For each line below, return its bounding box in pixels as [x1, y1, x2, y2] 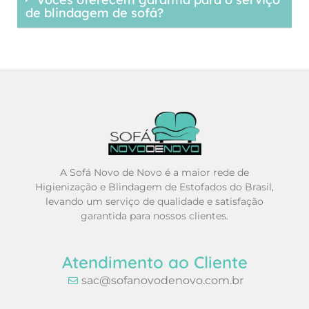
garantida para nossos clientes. [81, 209, 228, 222]
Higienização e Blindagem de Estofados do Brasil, [35, 180, 274, 193]
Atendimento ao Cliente [61, 252, 248, 273]
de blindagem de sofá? [26, 5, 163, 21]
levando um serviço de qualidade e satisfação [46, 195, 263, 208]
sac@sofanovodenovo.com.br [81, 274, 243, 288]
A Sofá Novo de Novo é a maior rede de [60, 166, 249, 179]
